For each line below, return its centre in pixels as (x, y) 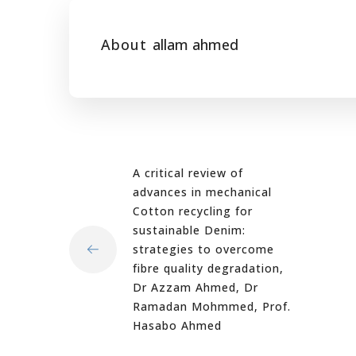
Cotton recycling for (193, 211)
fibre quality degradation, (208, 268)
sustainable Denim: (189, 230)
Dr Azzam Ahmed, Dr (195, 287)
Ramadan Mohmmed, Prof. (212, 306)
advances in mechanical (202, 192)
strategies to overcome (203, 249)
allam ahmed (195, 44)
